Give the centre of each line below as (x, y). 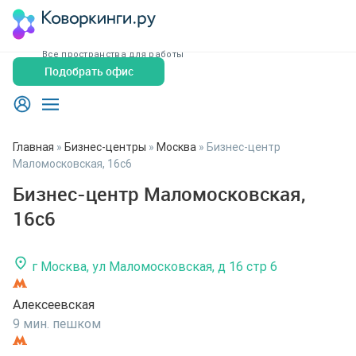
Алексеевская (54, 304)
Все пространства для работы (113, 54)
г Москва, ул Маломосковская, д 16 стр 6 (155, 266)
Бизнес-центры (105, 147)
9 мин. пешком (57, 323)
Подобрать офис (89, 71)
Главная (33, 147)
